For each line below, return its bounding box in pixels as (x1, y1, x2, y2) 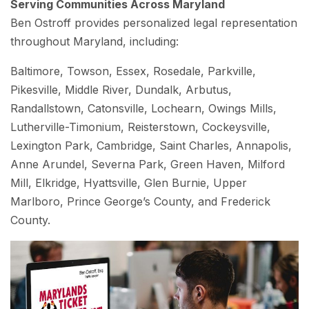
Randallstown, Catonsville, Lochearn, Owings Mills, (10, 101, 277, 115)
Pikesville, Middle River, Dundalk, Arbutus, (10, 83, 232, 97)
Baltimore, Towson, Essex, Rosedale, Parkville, (10, 64, 256, 78)
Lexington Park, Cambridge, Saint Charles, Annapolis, (10, 139, 292, 152)
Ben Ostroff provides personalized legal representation (10, 16, 297, 30)
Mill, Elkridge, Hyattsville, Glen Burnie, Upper (10, 176, 247, 190)
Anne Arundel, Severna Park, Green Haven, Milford (10, 157, 285, 171)
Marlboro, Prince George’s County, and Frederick (10, 195, 270, 208)
